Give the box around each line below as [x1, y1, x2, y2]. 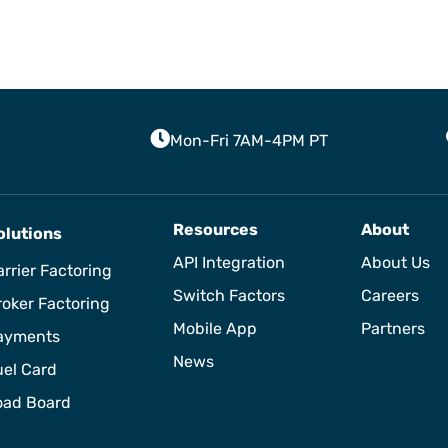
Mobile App [173, 318, 257, 338]
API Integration [173, 252, 285, 272]
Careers [361, 285, 419, 305]
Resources [173, 219, 258, 239]
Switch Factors [173, 285, 285, 305]
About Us [361, 252, 430, 272]
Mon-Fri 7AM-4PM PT [169, 130, 328, 150]
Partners [361, 318, 425, 338]
